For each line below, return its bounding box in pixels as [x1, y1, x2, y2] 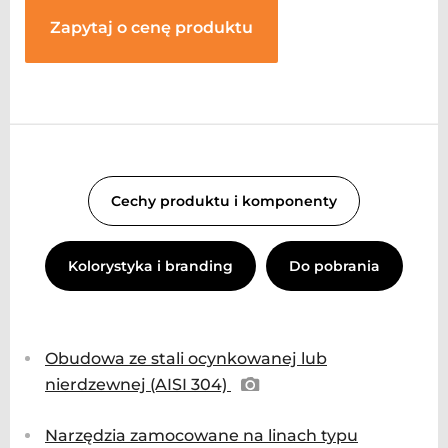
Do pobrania [289, 257, 380, 276]
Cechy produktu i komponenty [111, 192, 337, 211]
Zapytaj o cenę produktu [50, 18, 253, 38]
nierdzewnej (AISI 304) [45, 375, 231, 395]
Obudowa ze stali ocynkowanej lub [45, 349, 327, 369]
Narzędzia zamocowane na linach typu [45, 426, 358, 446]
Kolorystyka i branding [68, 257, 233, 276]
